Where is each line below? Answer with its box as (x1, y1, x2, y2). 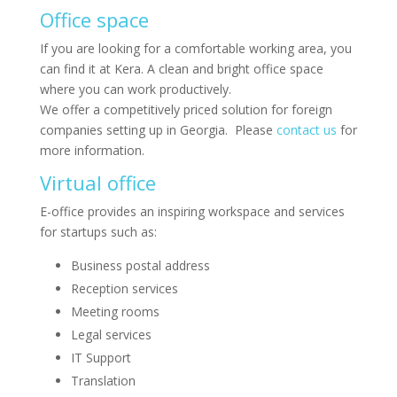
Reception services (70, 279, 178, 297)
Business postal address (70, 256, 210, 274)
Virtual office (39, 168, 156, 196)
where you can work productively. (39, 80, 231, 97)
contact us (276, 121, 337, 138)
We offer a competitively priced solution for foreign (39, 100, 332, 118)
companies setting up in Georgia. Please (39, 121, 276, 138)
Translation (70, 371, 136, 389)
